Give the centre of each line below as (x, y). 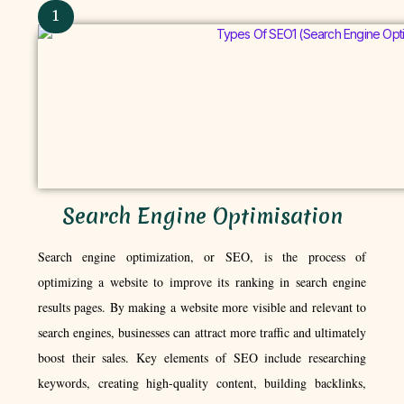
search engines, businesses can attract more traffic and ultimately (202, 332)
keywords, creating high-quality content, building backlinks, (202, 382)
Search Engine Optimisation (202, 216)
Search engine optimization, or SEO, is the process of (202, 256)
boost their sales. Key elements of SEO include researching (202, 357)
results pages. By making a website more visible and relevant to (202, 307)
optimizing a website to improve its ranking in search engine (202, 281)
